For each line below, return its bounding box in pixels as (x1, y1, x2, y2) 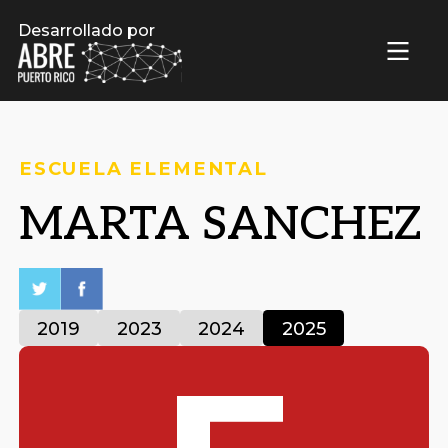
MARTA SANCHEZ (18, 198, 422, 253)
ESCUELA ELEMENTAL (18, 156, 268, 180)
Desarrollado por (18, 20, 156, 41)
